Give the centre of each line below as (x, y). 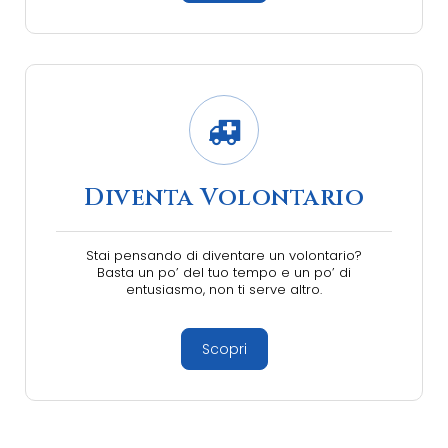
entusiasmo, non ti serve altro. (224, 289)
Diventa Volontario (224, 198)
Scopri (224, 349)
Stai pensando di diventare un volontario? (224, 255)
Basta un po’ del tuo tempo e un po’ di (224, 272)
